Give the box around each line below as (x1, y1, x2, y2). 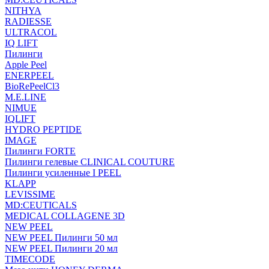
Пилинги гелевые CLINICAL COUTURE (5, 157, 175, 167)
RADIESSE (5, 16, 52, 26)
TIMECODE (5, 254, 55, 264)
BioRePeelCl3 (5, 81, 59, 91)
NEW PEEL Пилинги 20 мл (5, 243, 118, 253)
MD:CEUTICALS (5, 200, 77, 210)
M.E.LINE (5, 92, 46, 102)
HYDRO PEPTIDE (5, 124, 82, 134)
